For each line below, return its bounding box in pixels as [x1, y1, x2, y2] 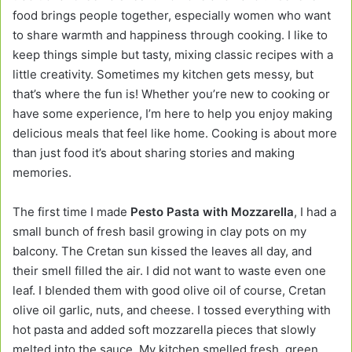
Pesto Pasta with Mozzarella [130, 203, 294, 219]
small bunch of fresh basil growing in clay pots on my [13, 223, 306, 239]
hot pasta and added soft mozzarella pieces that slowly [13, 321, 316, 337]
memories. [13, 164, 71, 180]
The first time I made [13, 203, 130, 219]
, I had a [294, 203, 336, 219]
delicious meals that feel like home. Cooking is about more [13, 125, 337, 141]
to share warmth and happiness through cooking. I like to [13, 27, 328, 42]
